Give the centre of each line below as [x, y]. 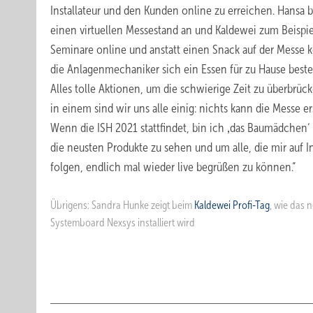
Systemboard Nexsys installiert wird [123, 223]
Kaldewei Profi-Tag [232, 205]
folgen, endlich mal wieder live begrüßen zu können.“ [173, 167]
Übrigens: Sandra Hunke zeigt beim [122, 205]
